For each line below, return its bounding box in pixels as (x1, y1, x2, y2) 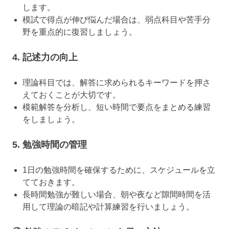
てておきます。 (22, 178, 80, 187)
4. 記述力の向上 (12, 52, 78, 63)
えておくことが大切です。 (22, 90, 121, 100)
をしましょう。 (22, 115, 80, 124)
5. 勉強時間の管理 (12, 140, 87, 150)
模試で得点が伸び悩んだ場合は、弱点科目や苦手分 (22, 15, 211, 25)
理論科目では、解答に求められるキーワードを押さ (22, 78, 211, 87)
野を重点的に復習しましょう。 (22, 28, 137, 37)
